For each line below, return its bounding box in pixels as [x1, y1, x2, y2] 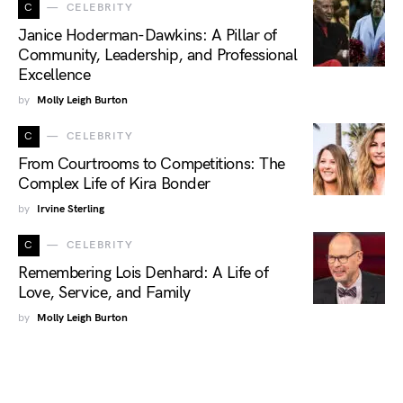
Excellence [18, 65, 91, 85]
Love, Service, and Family [18, 282, 191, 302]
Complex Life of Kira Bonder [18, 174, 210, 193]
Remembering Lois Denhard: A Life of [18, 263, 269, 282]
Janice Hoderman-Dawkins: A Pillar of [18, 25, 277, 45]
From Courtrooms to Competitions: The [18, 154, 285, 174]
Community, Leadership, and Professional [18, 45, 298, 65]
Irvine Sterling [37, 201, 104, 216]
